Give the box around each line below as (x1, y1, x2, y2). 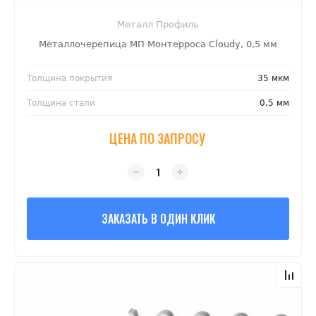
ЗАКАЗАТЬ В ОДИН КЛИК (101, 210, 215, 228)
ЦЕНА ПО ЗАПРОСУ (109, 129, 205, 148)
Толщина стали (27, 98, 95, 109)
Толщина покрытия (27, 73, 112, 84)
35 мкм (257, 73, 289, 84)
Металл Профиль (117, 19, 199, 30)
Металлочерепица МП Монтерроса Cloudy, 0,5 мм (39, 39, 277, 50)
